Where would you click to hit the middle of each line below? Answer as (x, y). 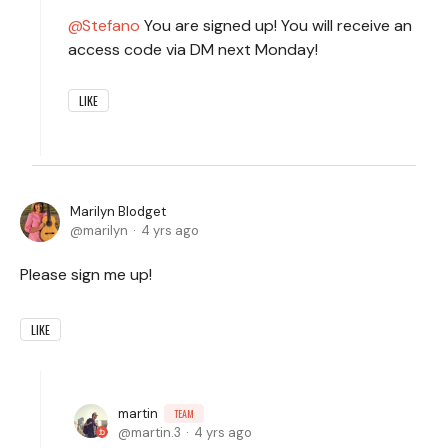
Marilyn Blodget (118, 211)
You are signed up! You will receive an (276, 25)
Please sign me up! (90, 274)
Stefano (111, 25)
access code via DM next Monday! (193, 49)
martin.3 (156, 432)
